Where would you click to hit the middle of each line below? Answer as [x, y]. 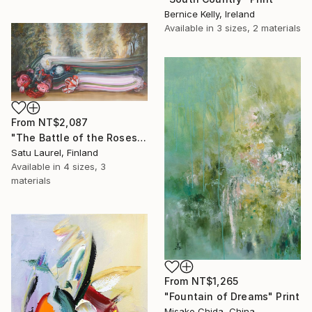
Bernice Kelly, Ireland [210, 14]
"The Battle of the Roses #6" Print [141, 138]
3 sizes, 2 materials [259, 28]
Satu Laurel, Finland [55, 153]
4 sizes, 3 [85, 167]
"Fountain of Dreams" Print [232, 297]
